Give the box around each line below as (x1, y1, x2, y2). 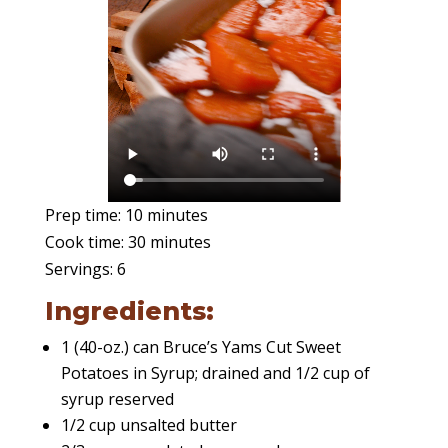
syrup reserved (60, 388, 174, 411)
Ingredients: (44, 296, 214, 327)
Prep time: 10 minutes (44, 204, 208, 227)
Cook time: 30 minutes (44, 231, 211, 254)
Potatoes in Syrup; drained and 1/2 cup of (60, 362, 370, 385)
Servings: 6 (44, 258, 126, 281)
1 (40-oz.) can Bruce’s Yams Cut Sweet (60, 336, 341, 359)
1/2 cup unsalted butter (60, 414, 237, 437)
